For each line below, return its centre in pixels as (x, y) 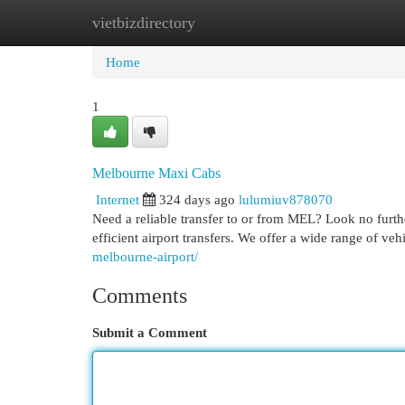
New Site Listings (230, 22)
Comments (140, 296)
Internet (118, 199)
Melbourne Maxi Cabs (156, 173)
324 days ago (197, 199)
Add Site (331, 22)
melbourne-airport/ (145, 256)
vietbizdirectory (144, 23)
